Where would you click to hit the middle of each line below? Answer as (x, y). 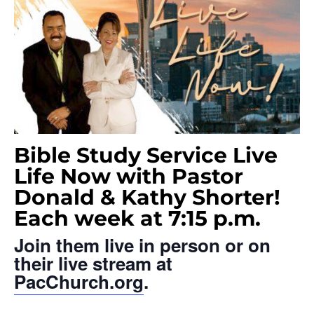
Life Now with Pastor (129, 176)
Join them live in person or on (142, 245)
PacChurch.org (79, 281)
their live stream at (93, 263)
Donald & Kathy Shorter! (147, 197)
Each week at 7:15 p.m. (137, 218)
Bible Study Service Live (146, 155)
